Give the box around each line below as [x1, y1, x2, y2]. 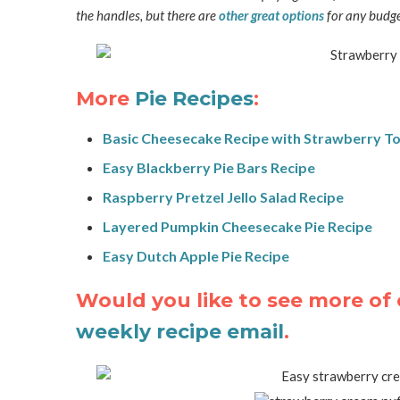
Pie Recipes [134, 86, 254, 111]
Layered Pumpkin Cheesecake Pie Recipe [102, 217, 372, 235]
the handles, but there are [75, 6, 219, 23]
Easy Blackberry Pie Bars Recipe [102, 158, 315, 176]
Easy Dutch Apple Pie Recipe [102, 246, 289, 264]
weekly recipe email [75, 319, 284, 344]
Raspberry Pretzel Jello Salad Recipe [102, 187, 344, 205]
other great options [218, 6, 324, 23]
